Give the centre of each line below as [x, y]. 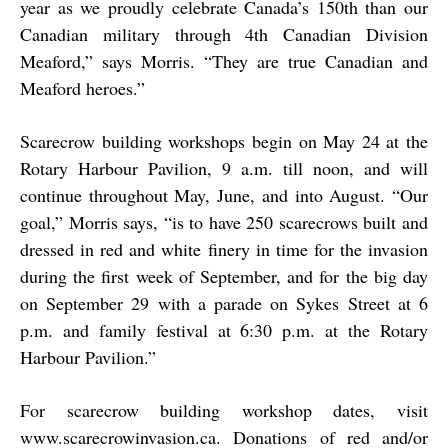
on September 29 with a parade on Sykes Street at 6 [224, 303]
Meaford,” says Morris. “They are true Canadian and [224, 61]
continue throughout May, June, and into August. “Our [224, 195]
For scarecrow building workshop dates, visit [224, 410]
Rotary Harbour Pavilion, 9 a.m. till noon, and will [224, 168]
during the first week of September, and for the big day [224, 276]
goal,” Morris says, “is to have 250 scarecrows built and [224, 222]
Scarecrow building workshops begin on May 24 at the [224, 141]
